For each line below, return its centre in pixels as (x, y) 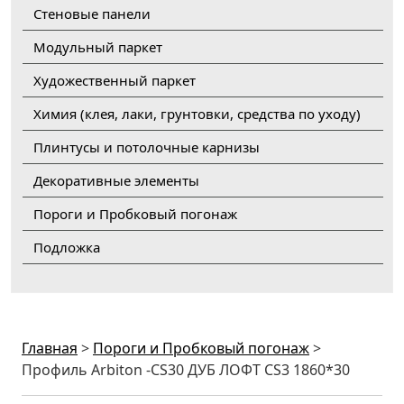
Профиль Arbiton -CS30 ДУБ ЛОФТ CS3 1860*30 (186, 369)
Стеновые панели (92, 13)
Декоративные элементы (116, 180)
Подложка (67, 247)
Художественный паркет (115, 80)
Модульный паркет (98, 46)
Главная (50, 348)
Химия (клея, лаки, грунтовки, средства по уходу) (197, 113)
